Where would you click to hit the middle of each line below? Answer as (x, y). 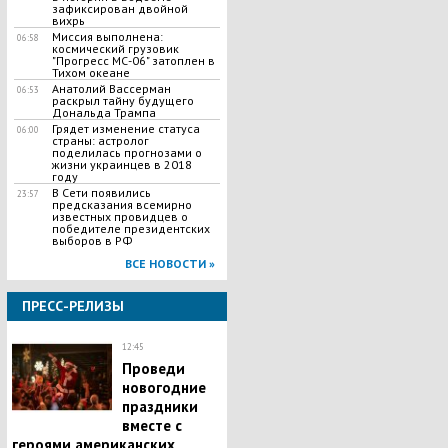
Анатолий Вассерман (111, 88)
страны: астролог (100, 140)
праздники (159, 406)
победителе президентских (130, 228)
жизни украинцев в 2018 (121, 164)
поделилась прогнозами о (126, 152)
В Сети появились (101, 192)
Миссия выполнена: (107, 36)
